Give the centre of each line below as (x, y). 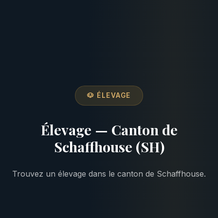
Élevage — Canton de (109, 129)
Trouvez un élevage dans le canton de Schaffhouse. (109, 173)
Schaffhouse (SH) (109, 146)
